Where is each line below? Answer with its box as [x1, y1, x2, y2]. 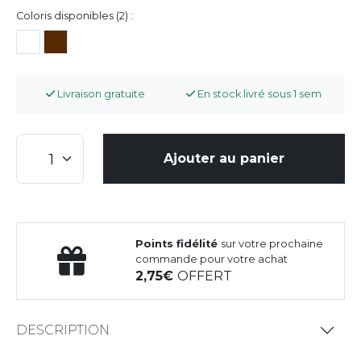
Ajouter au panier [164, 150, 284, 166]
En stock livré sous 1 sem [194, 87, 322, 100]
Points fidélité [135, 237, 222, 250]
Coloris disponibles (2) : [16, 9, 133, 22]
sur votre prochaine [221, 237, 324, 250]
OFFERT [177, 268, 233, 284]
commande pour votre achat [135, 252, 288, 265]
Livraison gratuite [55, 87, 146, 100]
